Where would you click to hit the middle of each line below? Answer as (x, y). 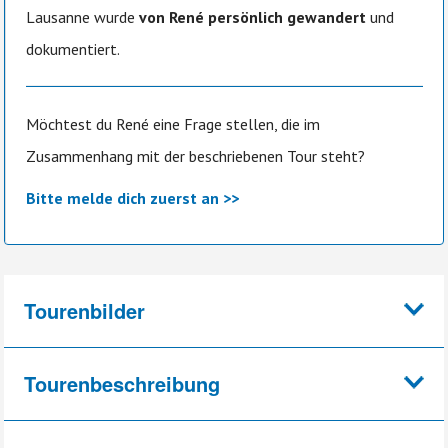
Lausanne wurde (82, 16)
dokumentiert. (73, 48)
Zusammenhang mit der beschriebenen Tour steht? (195, 155)
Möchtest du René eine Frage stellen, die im (173, 123)
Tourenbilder (84, 310)
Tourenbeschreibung (122, 383)
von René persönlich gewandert (252, 16)
